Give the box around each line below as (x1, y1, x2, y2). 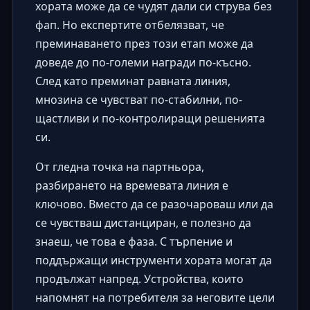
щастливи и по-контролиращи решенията (35, 111, 265, 127)
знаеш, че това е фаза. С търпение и (35, 234, 232, 250)
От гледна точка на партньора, (35, 159, 204, 175)
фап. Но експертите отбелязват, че (35, 17, 224, 33)
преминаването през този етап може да (35, 36, 253, 52)
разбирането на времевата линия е (35, 178, 228, 194)
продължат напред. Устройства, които (35, 271, 244, 287)
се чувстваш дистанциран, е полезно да (35, 215, 251, 231)
